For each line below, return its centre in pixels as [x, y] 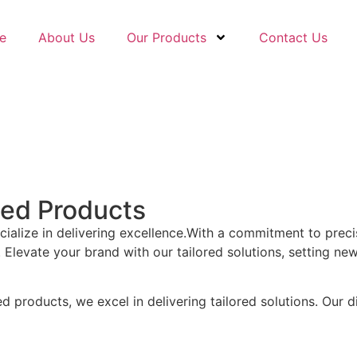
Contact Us [293, 37]
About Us [67, 37]
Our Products [167, 37]
